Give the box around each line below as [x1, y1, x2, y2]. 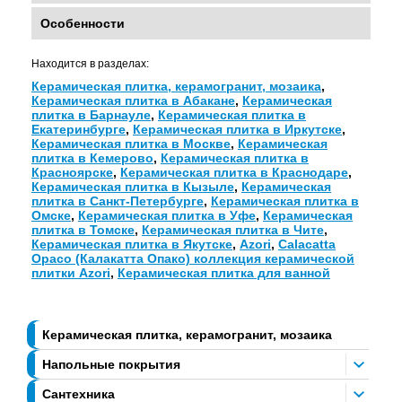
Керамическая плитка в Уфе [78, 208, 256, 223]
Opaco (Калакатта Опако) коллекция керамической [31, 251, 354, 267]
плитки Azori [31, 266, 110, 281]
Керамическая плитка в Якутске [31, 237, 232, 252]
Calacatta [278, 237, 336, 252]
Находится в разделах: [31, 57, 149, 71]
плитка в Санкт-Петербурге [31, 194, 204, 209]
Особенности [40, 16, 125, 31]
